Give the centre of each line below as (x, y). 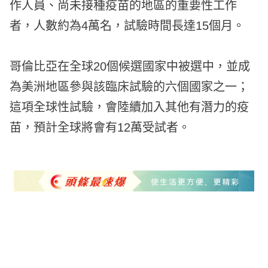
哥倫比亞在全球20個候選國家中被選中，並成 (130, 66)
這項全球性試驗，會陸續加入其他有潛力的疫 (130, 107)
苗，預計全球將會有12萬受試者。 (100, 127)
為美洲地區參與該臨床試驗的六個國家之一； (130, 86)
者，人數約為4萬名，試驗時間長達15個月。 (127, 25)
